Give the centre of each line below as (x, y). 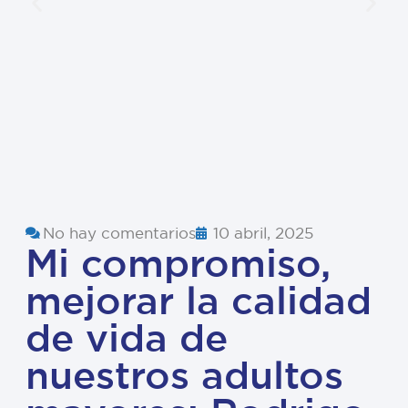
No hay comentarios (119, 232)
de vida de (127, 337)
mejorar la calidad (199, 300)
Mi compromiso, (178, 263)
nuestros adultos (184, 375)
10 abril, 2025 (263, 232)
